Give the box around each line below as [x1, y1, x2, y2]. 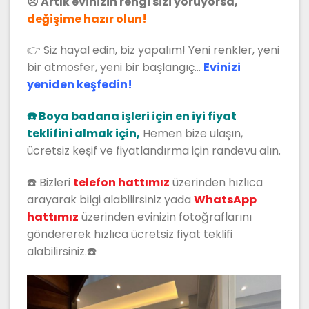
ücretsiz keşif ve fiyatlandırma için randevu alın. [27, 143, 281, 159]
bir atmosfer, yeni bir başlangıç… [27, 59, 203, 76]
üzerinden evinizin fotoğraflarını [79, 208, 252, 225]
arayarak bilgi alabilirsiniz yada [27, 191, 194, 208]
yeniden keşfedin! [27, 77, 132, 93]
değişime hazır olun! [27, 10, 147, 27]
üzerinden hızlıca [172, 174, 263, 190]
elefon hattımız [79, 174, 170, 190]
